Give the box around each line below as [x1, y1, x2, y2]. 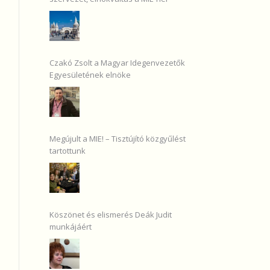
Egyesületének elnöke [49, 69, 131, 80]
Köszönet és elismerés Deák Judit [49, 209, 172, 220]
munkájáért [49, 221, 92, 232]
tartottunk [49, 145, 86, 156]
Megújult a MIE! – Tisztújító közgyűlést [49, 133, 186, 144]
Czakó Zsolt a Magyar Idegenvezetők [49, 57, 185, 68]
